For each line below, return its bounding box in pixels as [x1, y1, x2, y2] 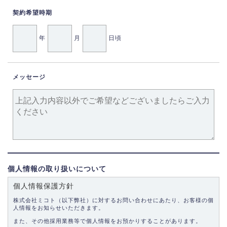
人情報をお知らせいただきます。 [13, 205, 104, 211]
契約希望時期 [13, 9, 52, 16]
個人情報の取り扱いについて [8, 165, 106, 173]
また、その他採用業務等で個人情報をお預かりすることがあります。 [13, 217, 202, 224]
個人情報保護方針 [13, 182, 74, 190]
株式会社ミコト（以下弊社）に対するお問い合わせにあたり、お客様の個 [13, 197, 214, 203]
